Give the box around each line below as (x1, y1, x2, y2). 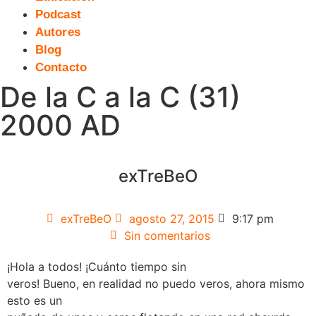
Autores (35, 25, 80, 39)
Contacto (35, 61, 87, 75)
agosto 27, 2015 (128, 211, 214, 226)
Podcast (35, 8, 81, 22)
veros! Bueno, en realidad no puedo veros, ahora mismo (7, 276, 305, 291)
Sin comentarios (123, 228, 210, 243)
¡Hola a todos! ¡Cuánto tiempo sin (7, 259, 186, 274)
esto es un (7, 293, 62, 308)
